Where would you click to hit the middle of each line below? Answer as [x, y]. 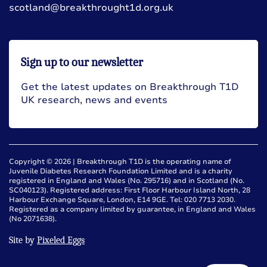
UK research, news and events [94, 100]
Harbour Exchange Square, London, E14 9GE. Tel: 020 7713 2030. [122, 200]
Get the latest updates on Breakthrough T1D [130, 87]
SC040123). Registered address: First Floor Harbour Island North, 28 [130, 190]
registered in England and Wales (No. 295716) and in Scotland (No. [127, 181]
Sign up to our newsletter [82, 62]
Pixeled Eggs [61, 240]
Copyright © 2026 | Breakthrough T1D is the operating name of [120, 162]
